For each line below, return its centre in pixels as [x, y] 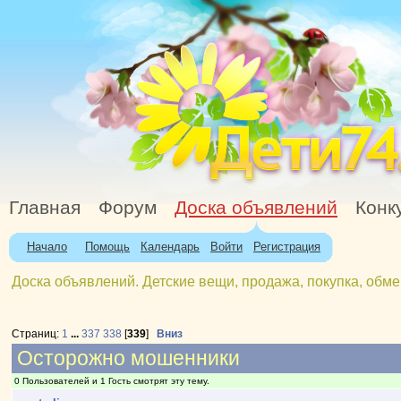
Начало [47, 247]
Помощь [107, 247]
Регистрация [287, 247]
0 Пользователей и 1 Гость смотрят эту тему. [112, 381]
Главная [45, 208]
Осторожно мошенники [129, 358]
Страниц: [37, 334]
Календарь [170, 247]
